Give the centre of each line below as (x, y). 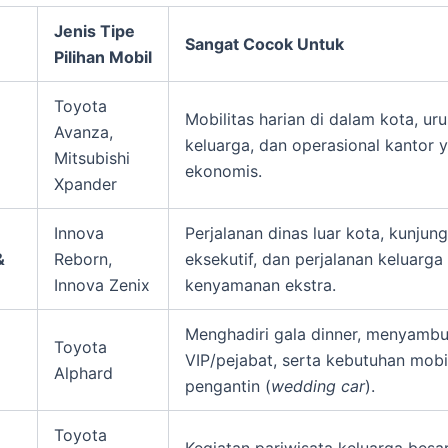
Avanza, (83, 131)
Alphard (83, 372)
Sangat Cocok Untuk (264, 43)
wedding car (318, 385)
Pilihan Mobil (103, 56)
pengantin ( (228, 385)
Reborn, (83, 258)
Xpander (85, 183)
